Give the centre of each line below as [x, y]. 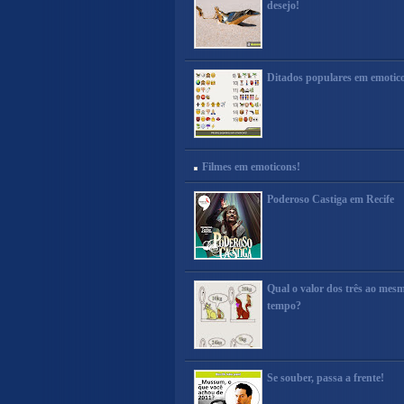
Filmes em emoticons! [251, 167]
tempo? [284, 306]
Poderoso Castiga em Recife [331, 199]
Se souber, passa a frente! [326, 378]
